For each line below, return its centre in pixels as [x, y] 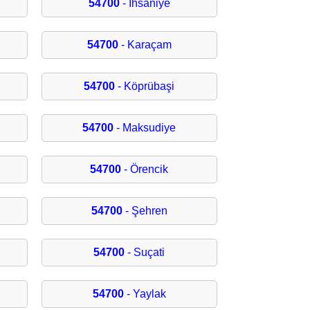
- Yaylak [145, 294]
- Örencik [145, 170]
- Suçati [145, 253]
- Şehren [145, 211]
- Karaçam [145, 45]
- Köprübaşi [145, 86]
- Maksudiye [145, 128]
